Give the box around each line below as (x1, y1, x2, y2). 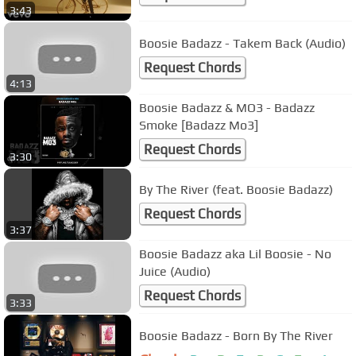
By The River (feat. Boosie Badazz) (139, 181, 333, 197)
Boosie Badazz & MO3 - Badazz (139, 99, 315, 115)
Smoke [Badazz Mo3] (139, 117, 258, 133)
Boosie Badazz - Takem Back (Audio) (139, 35, 346, 51)
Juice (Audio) (139, 263, 211, 279)
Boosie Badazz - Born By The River (139, 327, 333, 343)
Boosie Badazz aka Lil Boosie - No (139, 246, 331, 261)
